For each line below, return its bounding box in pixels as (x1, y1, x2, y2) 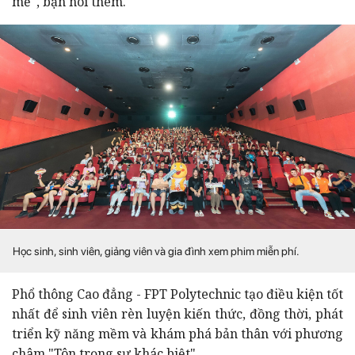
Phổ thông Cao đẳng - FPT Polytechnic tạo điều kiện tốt (12, 284, 343, 303)
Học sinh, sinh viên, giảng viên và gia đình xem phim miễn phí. (13, 244, 302, 258)
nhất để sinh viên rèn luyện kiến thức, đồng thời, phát (12, 304, 343, 323)
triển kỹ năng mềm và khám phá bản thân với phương (12, 324, 343, 342)
